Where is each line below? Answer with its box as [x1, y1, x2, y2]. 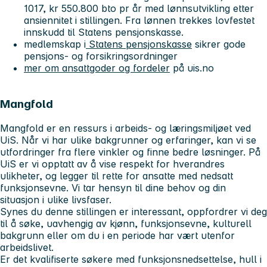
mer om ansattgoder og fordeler [24, 62, 170, 74]
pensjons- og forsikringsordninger [24, 50, 178, 63]
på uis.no [170, 62, 214, 74]
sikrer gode [192, 38, 246, 51]
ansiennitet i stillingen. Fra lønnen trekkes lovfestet [24, 14, 254, 27]
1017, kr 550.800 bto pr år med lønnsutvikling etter [24, 2, 254, 15]
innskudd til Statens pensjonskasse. [24, 26, 184, 39]
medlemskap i [24, 38, 86, 51]
